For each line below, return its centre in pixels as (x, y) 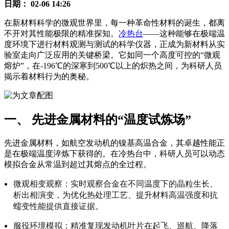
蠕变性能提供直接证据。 (58, 206)
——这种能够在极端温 (184, 34)
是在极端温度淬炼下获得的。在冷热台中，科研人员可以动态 (114, 154)
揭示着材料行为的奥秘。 (49, 77)
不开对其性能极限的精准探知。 (61, 34)
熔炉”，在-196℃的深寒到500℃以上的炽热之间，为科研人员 (113, 66)
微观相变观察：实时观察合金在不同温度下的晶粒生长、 (116, 184)
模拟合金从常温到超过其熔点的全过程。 (78, 165)
